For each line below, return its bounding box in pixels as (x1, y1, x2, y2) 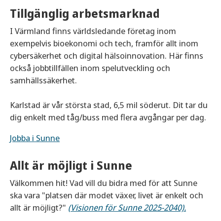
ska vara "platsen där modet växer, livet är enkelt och (10, 189, 203, 201)
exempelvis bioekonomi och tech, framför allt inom (10, 37, 198, 49)
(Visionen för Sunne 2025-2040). (68, 202, 186, 214)
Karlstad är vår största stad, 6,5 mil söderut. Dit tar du (10, 99, 208, 111)
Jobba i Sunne (10, 132, 60, 144)
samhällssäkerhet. (10, 74, 79, 86)
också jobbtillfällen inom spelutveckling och (10, 62, 170, 74)
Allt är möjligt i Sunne (10, 157, 132, 174)
